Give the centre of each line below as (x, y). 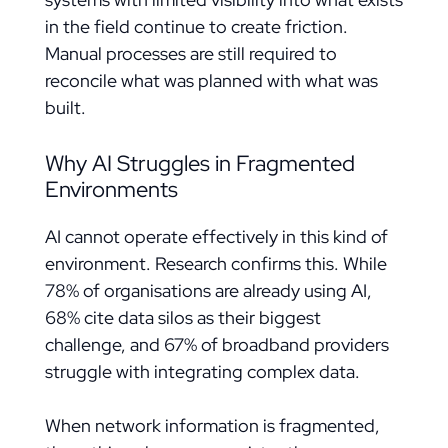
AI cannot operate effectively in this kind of (216, 236)
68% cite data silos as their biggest (182, 317)
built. (65, 107)
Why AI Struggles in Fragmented (199, 163)
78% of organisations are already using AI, (208, 290)
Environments (111, 189)
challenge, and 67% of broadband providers (216, 344)
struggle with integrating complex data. (202, 371)
